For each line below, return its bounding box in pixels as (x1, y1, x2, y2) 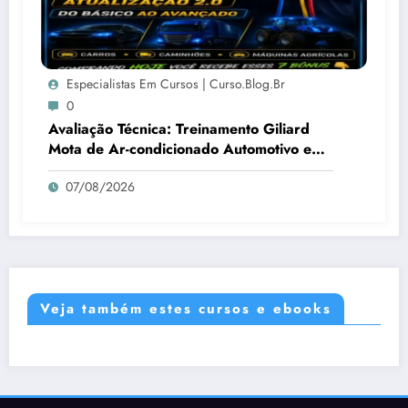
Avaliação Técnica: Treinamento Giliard (48, 118, 310, 140)
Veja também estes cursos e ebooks (40, 299, 331, 320)
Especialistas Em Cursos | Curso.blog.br (66, 75, 285, 94)
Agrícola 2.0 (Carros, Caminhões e (48, 158, 284, 180)
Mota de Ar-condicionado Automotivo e (48, 138, 311, 160)
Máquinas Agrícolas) (48, 178, 186, 200)
